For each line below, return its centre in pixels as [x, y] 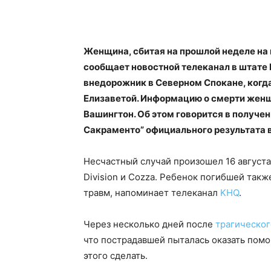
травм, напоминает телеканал [152, 192]
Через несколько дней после [149, 224]
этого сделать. [116, 255]
